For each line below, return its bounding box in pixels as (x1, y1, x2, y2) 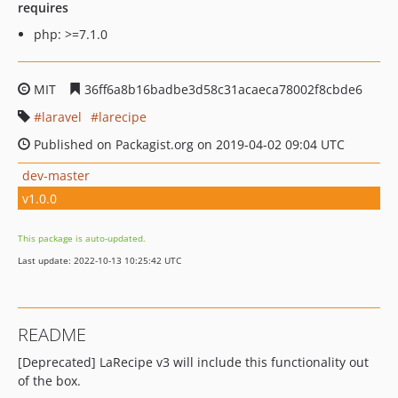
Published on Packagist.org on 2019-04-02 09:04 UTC (30, 136, 345, 153)
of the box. (18, 372, 81, 389)
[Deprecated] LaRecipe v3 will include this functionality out (18, 354, 369, 370)
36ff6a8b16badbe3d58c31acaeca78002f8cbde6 (81, 81, 362, 98)
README (18, 322, 86, 346)
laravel (42, 108, 82, 125)
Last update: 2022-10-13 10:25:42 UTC (18, 254, 181, 267)
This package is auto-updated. (18, 232, 146, 244)
